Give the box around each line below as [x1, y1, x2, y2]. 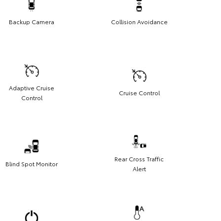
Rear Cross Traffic [114, 154, 164, 163]
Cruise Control [118, 88, 160, 97]
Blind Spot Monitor [5, 159, 58, 168]
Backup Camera [9, 17, 54, 26]
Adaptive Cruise [9, 83, 54, 92]
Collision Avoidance [110, 17, 168, 26]
